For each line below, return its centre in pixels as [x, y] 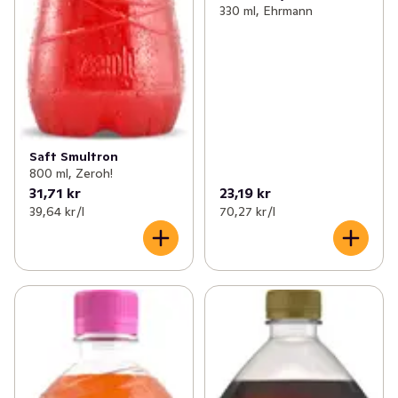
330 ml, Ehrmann [266, 11]
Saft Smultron [74, 157]
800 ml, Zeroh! [71, 174]
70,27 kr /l [247, 212]
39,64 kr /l [57, 212]
